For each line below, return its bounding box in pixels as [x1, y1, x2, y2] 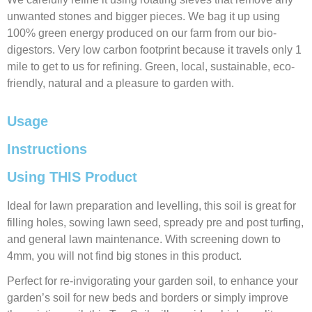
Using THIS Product [7, 169, 137, 185]
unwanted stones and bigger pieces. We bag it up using [7, 10, 280, 22]
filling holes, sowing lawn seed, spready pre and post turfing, [7, 217, 304, 228]
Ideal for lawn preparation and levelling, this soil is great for [7, 200, 296, 212]
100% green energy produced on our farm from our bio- [7, 27, 276, 39]
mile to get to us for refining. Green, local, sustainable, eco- [7, 61, 295, 72]
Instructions [7, 141, 87, 157]
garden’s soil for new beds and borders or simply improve [7, 292, 288, 304]
